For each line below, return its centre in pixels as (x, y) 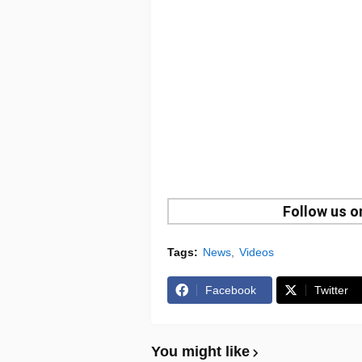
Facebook (231, 290)
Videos (257, 253)
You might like (200, 352)
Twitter (331, 290)
